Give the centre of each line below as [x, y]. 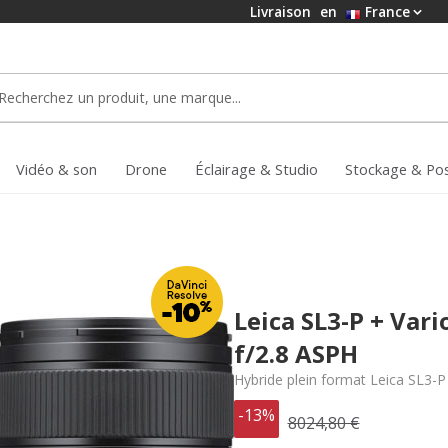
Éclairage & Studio [256, 169]
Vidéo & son [56, 169]
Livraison [282, 11]
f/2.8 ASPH [295, 353]
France [385, 11]
